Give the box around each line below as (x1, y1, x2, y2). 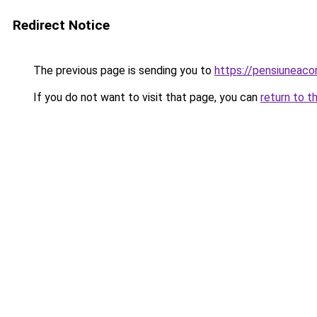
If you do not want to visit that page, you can (30, 91, 260, 104)
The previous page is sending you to (30, 64, 214, 77)
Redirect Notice (13, 17, 110, 33)
